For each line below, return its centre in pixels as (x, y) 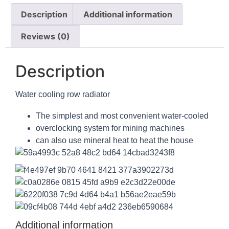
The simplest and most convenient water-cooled (122, 116)
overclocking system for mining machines (110, 128)
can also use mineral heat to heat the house (114, 140)
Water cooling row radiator (63, 94)
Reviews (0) (46, 37)
